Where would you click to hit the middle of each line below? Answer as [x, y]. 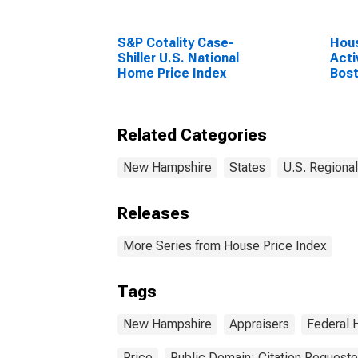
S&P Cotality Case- [176, 43]
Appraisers [259, 324]
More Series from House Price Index [225, 246]
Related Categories [192, 135]
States [247, 167]
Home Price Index [172, 73]
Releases [153, 213]
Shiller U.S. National [178, 58]
